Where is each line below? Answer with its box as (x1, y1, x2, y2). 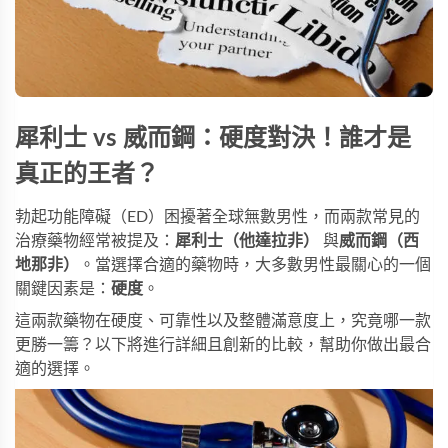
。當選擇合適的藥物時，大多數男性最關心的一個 (79, 256, 431, 273)
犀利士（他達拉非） (175, 232, 319, 249)
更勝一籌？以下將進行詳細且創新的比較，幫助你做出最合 (15, 336, 431, 353)
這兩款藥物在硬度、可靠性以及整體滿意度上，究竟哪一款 (15, 312, 431, 329)
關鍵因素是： (15, 280, 111, 297)
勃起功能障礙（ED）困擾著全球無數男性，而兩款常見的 (15, 208, 420, 225)
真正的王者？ (15, 162, 159, 187)
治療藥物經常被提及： (15, 232, 175, 249)
